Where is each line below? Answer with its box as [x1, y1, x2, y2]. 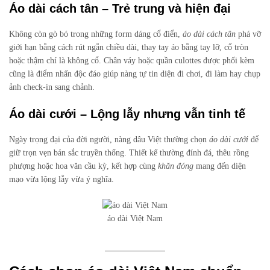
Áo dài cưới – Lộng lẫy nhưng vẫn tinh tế [9, 107, 245, 121]
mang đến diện [193, 162, 246, 171]
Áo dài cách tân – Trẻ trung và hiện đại [9, 2, 231, 16]
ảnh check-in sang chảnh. [9, 83, 95, 92]
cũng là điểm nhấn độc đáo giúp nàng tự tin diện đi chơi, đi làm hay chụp [9, 69, 260, 79]
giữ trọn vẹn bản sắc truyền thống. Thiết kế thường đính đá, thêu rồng [9, 148, 249, 158]
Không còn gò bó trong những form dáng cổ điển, [9, 30, 183, 39]
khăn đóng [158, 162, 193, 171]
